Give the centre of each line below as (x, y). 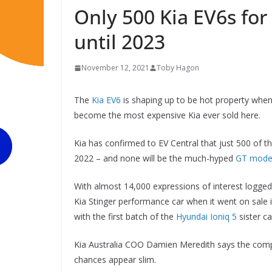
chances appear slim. (115, 260)
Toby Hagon (178, 68)
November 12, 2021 (115, 68)
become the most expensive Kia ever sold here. (167, 115)
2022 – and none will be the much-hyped (155, 158)
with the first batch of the (125, 216)
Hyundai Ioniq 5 (206, 216)
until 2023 (120, 42)
